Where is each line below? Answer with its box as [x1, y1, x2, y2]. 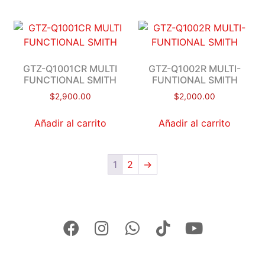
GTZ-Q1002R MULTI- [148, 62, 241, 75]
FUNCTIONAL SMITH [24, 73, 117, 86]
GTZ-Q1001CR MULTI [23, 62, 118, 75]
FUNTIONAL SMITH [151, 73, 238, 86]
